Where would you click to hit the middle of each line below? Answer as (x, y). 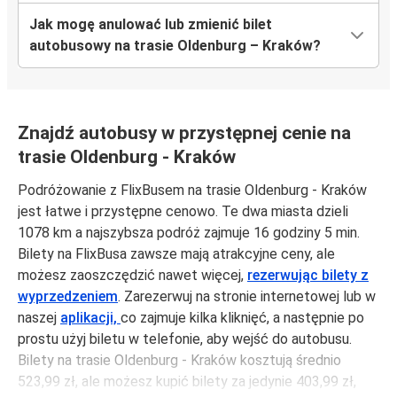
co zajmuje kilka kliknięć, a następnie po (242, 318)
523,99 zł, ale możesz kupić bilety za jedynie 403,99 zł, (187, 382)
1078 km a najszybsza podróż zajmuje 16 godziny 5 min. (189, 233)
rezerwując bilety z (308, 276)
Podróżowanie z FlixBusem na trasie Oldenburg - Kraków (192, 191)
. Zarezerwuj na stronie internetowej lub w (247, 297)
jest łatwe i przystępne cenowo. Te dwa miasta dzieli (183, 212)
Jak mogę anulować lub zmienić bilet (151, 25)
